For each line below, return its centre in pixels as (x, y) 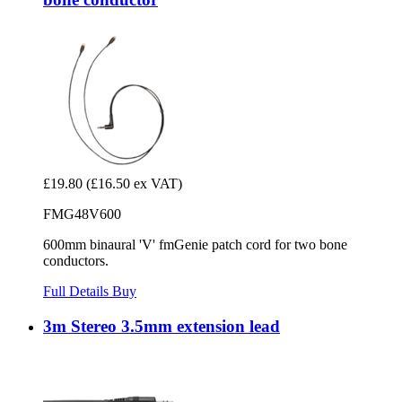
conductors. (76, 261)
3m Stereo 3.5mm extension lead (162, 326)
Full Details (78, 292)
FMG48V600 (82, 214)
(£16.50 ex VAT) (134, 184)
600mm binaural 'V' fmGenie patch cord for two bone (195, 245)
